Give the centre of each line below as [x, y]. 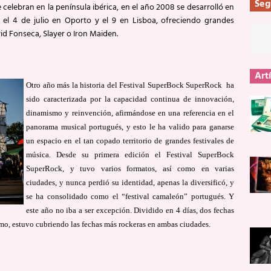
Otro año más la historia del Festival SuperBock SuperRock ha [130, 85]
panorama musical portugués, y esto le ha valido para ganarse [130, 126]
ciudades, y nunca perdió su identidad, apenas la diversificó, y [130, 182]
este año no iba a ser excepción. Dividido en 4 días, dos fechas [130, 210]
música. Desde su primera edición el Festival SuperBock [130, 154]
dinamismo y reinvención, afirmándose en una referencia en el [130, 113]
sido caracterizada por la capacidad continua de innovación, [130, 99]
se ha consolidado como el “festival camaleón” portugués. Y [130, 196]
